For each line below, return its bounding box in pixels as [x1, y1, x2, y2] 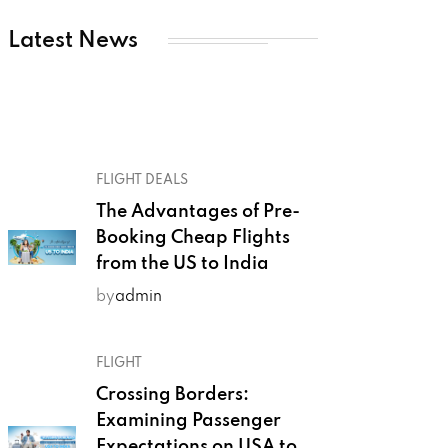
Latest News [8, 30, 138, 52]
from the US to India [96, 255, 270, 273]
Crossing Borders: [96, 386, 250, 404]
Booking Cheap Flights [96, 229, 291, 247]
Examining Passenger [96, 412, 282, 430]
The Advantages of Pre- [96, 203, 301, 221]
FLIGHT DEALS [96, 174, 189, 187]
